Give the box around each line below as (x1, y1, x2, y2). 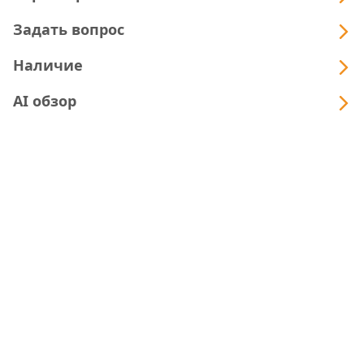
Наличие (13, 55, 83, 76)
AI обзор (13, 91, 76, 111)
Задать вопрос (13, 19, 124, 40)
